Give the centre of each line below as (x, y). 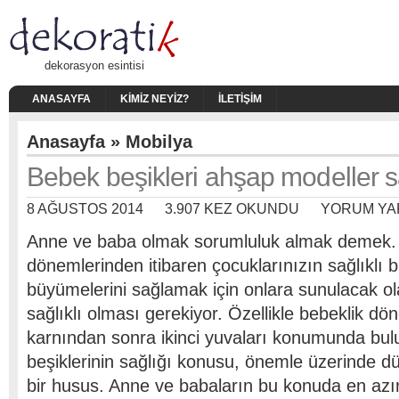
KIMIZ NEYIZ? (155, 99)
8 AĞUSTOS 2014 (85, 209)
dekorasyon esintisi (94, 65)
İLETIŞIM (240, 99)
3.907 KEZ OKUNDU (232, 209)
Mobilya (159, 142)
